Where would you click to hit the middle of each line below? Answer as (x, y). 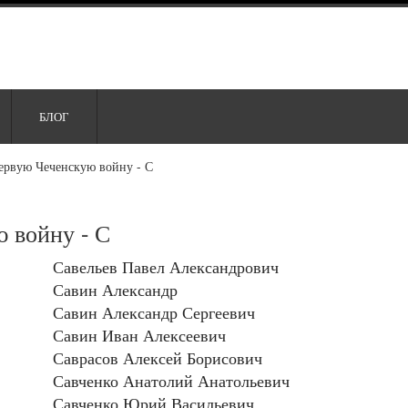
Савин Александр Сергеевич (153, 313)
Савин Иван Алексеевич (139, 336)
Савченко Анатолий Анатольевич (171, 381)
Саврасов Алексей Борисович (157, 358)
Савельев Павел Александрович (165, 267)
